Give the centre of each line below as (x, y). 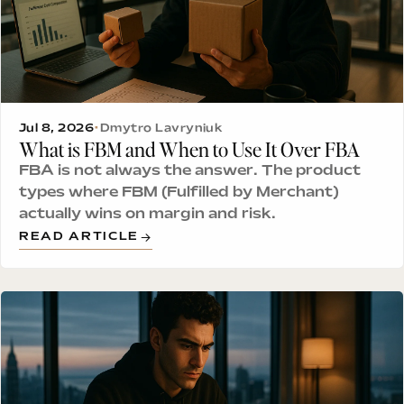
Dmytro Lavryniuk (161, 129)
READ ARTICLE (79, 238)
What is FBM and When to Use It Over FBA (189, 149)
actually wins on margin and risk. (147, 215)
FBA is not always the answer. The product (190, 171)
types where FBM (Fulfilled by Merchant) (179, 193)
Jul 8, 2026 (57, 129)
